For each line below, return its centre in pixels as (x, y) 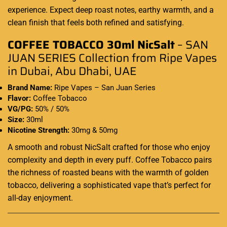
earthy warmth (164, 10)
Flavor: (19, 98)
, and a (202, 10)
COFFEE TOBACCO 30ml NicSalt (91, 45)
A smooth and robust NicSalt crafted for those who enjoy (109, 147)
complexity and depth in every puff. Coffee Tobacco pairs (110, 160)
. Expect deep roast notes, (92, 10)
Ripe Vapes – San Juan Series (104, 87)
